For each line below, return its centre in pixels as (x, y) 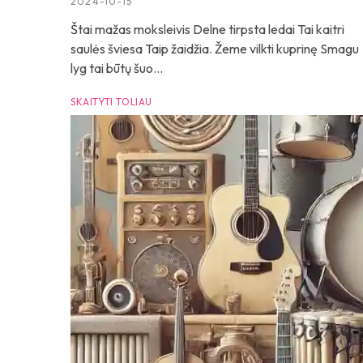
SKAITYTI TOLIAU (111, 102)
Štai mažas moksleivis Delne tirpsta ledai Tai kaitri (207, 29)
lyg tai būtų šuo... (117, 68)
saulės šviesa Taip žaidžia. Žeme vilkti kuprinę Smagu (215, 49)
